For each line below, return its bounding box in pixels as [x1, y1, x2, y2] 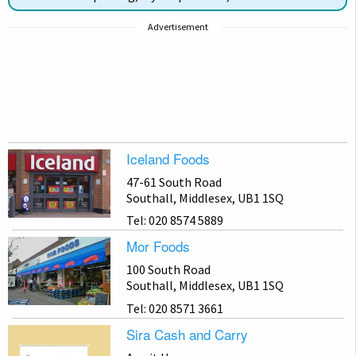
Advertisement [147, 20, 208, 33]
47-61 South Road [126, 173, 222, 190]
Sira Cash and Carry [126, 323, 248, 344]
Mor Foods [126, 236, 190, 257]
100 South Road [126, 261, 211, 278]
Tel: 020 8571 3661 [126, 300, 223, 316]
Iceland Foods [126, 148, 210, 168]
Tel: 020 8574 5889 [126, 212, 223, 229]
